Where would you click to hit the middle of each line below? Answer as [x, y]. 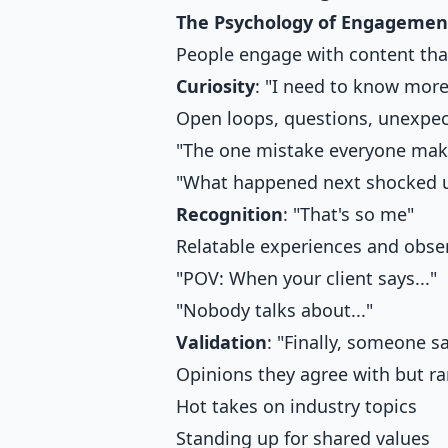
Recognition [229, 213]
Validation [221, 341]
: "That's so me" [348, 213]
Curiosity [215, 85]
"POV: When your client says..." [306, 277]
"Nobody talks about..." [274, 309]
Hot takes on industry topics [296, 405]
